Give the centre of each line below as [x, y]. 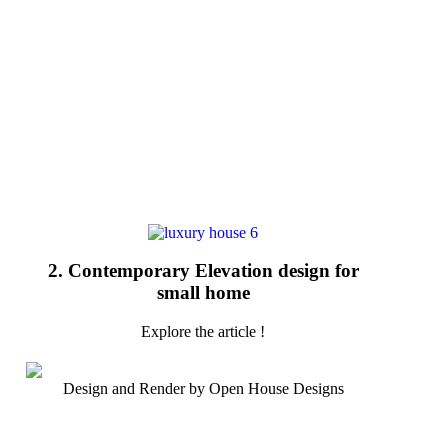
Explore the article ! [203, 332]
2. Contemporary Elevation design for [203, 271]
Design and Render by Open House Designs [203, 389]
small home [203, 293]
